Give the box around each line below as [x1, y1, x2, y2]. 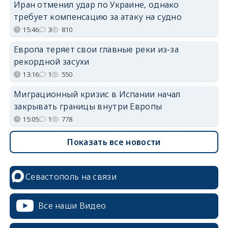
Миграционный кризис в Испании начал [13, 89, 181, 100]
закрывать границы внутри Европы [13, 101, 162, 112]
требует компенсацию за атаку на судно [13, 11, 182, 23]
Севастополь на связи [25, 171, 117, 183]
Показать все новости [67, 136, 161, 148]
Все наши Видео [38, 200, 106, 212]
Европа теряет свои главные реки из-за [13, 44, 179, 55]
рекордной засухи [13, 56, 90, 68]
